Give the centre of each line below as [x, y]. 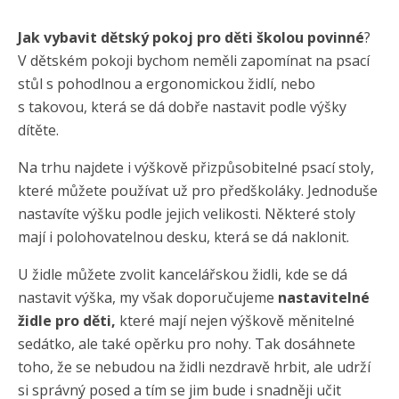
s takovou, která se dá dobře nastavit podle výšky [182, 107]
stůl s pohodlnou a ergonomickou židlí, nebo [167, 84]
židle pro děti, [67, 321]
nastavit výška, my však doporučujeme [148, 298]
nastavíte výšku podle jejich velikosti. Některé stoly [187, 214]
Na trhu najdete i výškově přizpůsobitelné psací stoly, [196, 168]
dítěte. [38, 130]
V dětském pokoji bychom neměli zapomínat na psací [194, 61]
